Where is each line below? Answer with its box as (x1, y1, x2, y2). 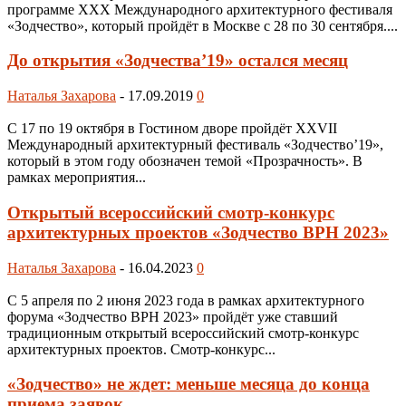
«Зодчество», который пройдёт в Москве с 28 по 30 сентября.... (7, 17, 398, 34)
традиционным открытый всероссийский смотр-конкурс (7, 324, 359, 341)
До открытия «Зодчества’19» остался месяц (7, 51, 348, 71)
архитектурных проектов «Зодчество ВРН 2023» (7, 222, 389, 242)
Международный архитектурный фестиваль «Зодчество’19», (7, 137, 383, 153)
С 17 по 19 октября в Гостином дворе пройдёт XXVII (7, 121, 337, 137)
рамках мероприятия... (7, 169, 146, 186)
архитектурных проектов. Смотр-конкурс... (7, 341, 275, 357)
